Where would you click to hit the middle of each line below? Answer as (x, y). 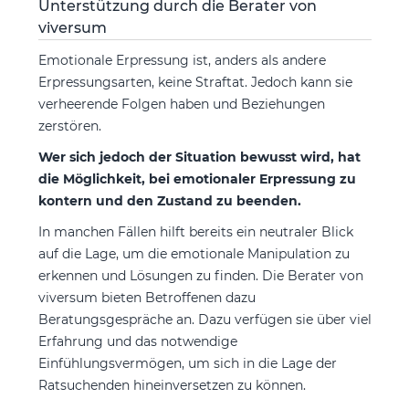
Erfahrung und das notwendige (137, 341)
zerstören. (69, 126)
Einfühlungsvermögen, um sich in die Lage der (187, 363)
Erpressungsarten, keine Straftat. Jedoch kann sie (195, 82)
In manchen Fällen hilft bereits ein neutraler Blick (195, 231)
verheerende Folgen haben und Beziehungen (181, 104)
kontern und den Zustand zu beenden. (169, 200)
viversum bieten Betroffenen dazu (147, 297)
